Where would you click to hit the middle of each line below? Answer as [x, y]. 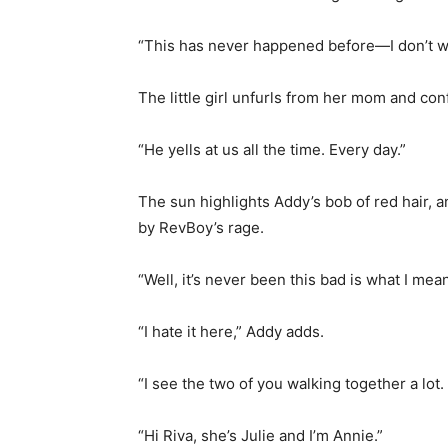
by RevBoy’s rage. [201, 227]
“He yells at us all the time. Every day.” [272, 149]
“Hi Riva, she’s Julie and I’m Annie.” [260, 435]
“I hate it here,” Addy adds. [231, 331]
